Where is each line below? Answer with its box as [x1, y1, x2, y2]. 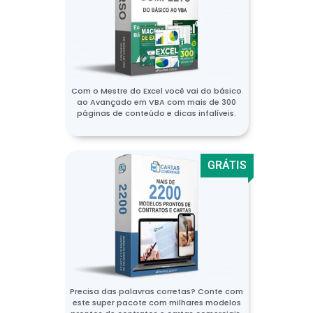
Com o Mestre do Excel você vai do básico [71, 85, 242, 96]
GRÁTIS [207, 158, 247, 172]
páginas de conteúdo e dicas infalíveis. [77, 107, 236, 119]
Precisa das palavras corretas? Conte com [70, 285, 243, 297]
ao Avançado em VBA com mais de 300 [77, 96, 236, 108]
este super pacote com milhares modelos [72, 296, 241, 308]
